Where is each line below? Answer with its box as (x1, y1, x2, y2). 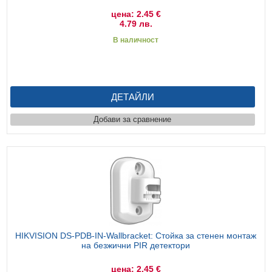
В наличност (113, 35, 159, 44)
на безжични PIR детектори (81, 240, 191, 250)
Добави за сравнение (93, 114, 172, 124)
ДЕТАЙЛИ (110, 91, 154, 102)
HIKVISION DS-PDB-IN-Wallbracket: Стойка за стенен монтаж (15, 230, 257, 240)
